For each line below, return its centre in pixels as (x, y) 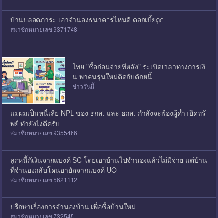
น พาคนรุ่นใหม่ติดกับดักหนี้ (112, 76)
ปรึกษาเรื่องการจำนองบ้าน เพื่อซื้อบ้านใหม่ (73, 206)
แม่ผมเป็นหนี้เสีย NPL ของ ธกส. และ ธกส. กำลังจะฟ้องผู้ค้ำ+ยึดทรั (108, 113)
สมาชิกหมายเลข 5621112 (44, 179)
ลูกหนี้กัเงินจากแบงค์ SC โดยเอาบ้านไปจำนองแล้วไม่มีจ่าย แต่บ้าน (109, 159)
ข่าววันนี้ (83, 86)
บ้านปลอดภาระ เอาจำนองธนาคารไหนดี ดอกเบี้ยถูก (87, 19)
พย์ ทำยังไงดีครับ (35, 123)
